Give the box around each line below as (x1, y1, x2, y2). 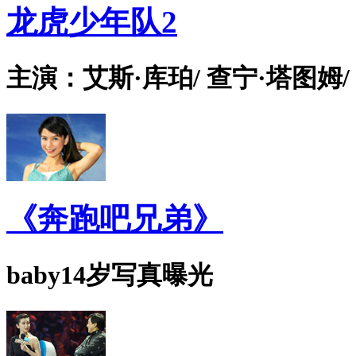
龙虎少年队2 (6, 4, 177, 39)
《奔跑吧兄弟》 (6, 202, 223, 237)
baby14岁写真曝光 (6, 261, 213, 290)
